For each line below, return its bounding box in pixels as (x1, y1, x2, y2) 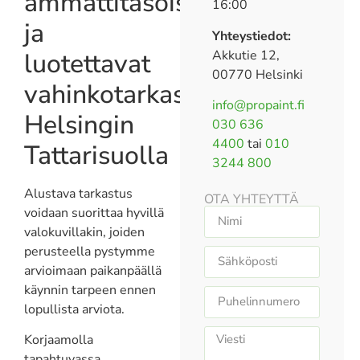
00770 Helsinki (212, 65, 304, 84)
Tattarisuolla (24, 137, 169, 173)
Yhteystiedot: (212, 27, 292, 45)
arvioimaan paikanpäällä (24, 261, 162, 280)
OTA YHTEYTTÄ (204, 190, 300, 208)
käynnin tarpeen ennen (24, 280, 156, 299)
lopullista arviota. (24, 300, 125, 318)
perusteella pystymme (24, 242, 155, 260)
